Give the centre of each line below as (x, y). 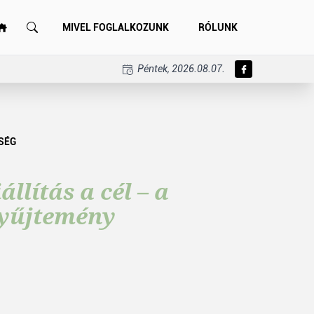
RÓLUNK (218, 27)
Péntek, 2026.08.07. (180, 69)
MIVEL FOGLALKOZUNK (116, 27)
